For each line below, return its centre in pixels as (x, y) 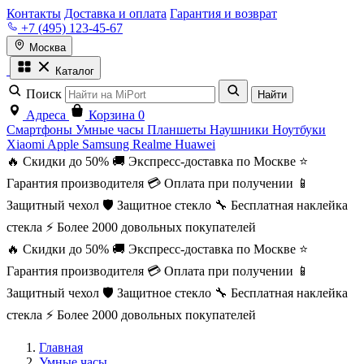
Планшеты (178, 130)
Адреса (46, 115)
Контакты (34, 13)
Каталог (75, 71)
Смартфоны (41, 130)
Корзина (112, 115)
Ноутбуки (299, 130)
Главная (61, 347)
